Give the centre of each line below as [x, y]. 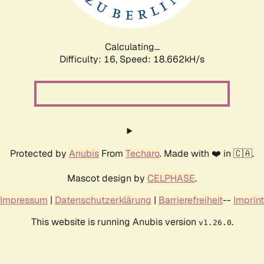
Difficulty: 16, [90, 59]
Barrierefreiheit [191, 200]
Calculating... [132, 47]
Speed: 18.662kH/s [162, 59]
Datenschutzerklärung [103, 200]
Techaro [143, 153]
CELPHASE [171, 178]
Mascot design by [107, 178]
